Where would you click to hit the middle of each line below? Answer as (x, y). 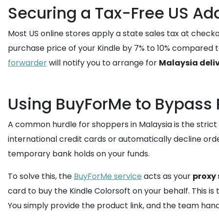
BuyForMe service (108, 176)
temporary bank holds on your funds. (79, 154)
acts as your (167, 176)
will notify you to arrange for (103, 63)
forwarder (27, 63)
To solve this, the (41, 176)
